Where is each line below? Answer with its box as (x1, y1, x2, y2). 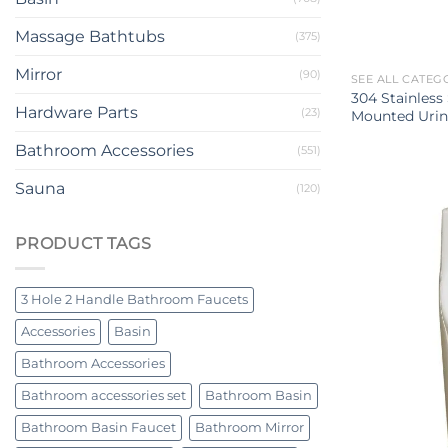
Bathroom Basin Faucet (21, 420, 176, 435)
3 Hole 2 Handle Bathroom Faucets (21, 292, 248, 307)
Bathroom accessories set (21, 388, 186, 403)
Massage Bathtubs (15, 27, 165, 47)
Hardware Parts (15, 103, 138, 123)
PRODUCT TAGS (15, 234, 152, 254)
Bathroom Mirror (195, 420, 304, 435)
